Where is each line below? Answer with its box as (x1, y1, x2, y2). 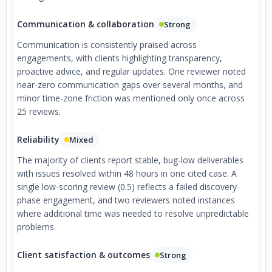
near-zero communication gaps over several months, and (17, 79, 243, 90)
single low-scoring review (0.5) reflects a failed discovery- (17, 181, 240, 192)
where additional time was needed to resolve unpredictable (17, 208, 249, 219)
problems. (17, 221, 56, 233)
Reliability (17, 134, 59, 145)
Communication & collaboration (17, 18, 154, 30)
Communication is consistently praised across (17, 39, 197, 50)
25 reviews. (17, 106, 61, 117)
